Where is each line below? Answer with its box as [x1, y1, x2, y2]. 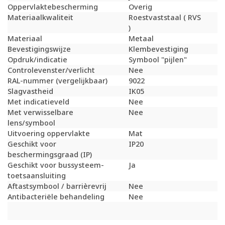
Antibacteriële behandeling [8, 192, 104, 202]
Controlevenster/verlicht [8, 65, 95, 75]
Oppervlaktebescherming [8, 2, 98, 12]
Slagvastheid [8, 86, 53, 96]
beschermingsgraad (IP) [8, 150, 92, 160]
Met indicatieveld [8, 97, 69, 107]
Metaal [129, 34, 154, 44]
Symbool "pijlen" [129, 55, 187, 65]
